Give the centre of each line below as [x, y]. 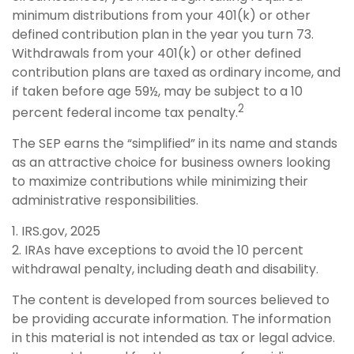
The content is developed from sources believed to [171, 300]
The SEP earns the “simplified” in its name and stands [175, 144]
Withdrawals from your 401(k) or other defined [156, 53]
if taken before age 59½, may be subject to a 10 [157, 91]
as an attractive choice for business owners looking [171, 163]
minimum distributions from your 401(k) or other [161, 15]
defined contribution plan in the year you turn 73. [163, 34]
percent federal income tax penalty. [125, 113]
